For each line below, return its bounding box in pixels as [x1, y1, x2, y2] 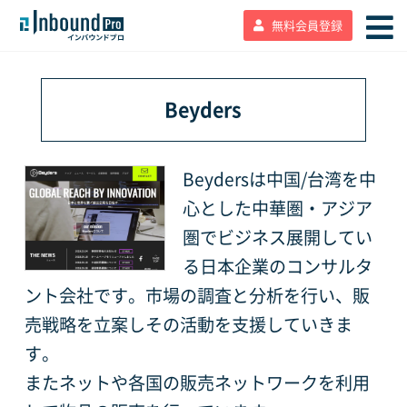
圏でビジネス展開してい [183, 228, 373, 246]
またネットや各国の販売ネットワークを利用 [24, 373, 370, 392]
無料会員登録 [272, 19, 343, 32]
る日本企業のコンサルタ [183, 257, 373, 275]
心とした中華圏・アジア [183, 199, 373, 217]
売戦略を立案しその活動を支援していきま [24, 315, 352, 333]
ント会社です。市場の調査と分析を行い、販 [24, 286, 370, 304]
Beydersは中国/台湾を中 [183, 170, 377, 188]
